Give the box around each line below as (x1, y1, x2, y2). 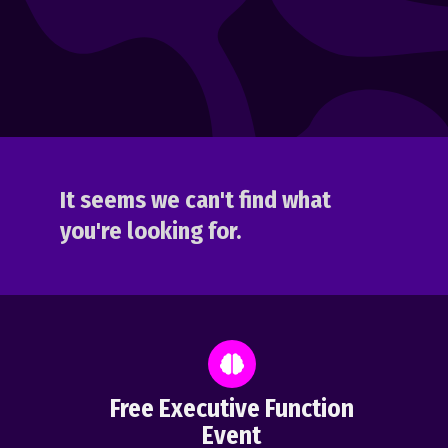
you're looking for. (60, 217, 241, 246)
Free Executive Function (109, 394, 354, 425)
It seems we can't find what (60, 186, 331, 215)
